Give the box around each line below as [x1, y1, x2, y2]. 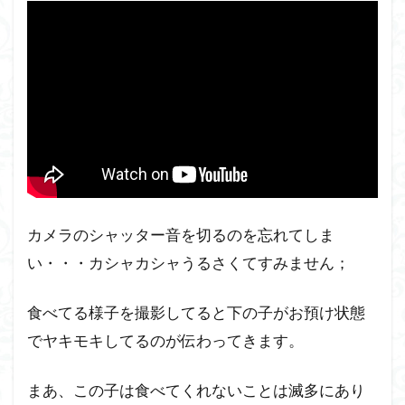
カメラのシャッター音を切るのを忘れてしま [27, 224, 334, 244]
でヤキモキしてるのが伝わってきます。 [27, 330, 304, 350]
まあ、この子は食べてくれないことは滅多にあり [27, 380, 365, 400]
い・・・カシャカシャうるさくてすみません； [27, 252, 350, 272]
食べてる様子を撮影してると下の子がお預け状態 [27, 302, 365, 322]
